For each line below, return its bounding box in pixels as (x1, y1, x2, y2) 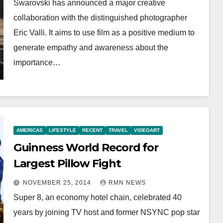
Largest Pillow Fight (13, 156, 121, 170)
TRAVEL (108, 127, 128, 133)
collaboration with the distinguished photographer (13, 13, 187, 22)
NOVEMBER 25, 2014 (22, 179, 93, 186)
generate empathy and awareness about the (13, 43, 168, 52)
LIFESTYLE (48, 127, 76, 133)
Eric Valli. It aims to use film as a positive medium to (13, 28, 195, 37)
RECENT (82, 127, 103, 133)
